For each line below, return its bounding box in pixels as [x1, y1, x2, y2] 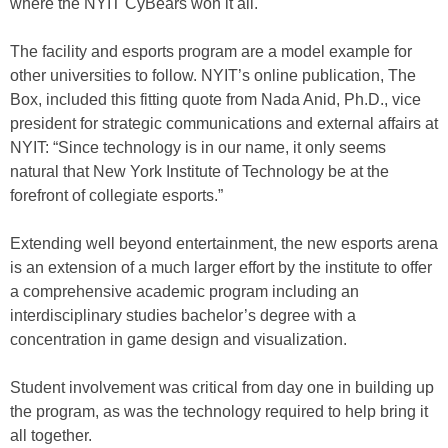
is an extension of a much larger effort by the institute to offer [10, 259, 432, 276]
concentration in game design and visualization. [10, 331, 347, 348]
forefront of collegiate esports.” [10, 187, 223, 204]
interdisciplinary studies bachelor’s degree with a [10, 307, 356, 324]
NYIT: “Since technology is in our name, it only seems [10, 139, 386, 156]
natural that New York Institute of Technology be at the [10, 163, 389, 180]
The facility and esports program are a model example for [10, 43, 412, 60]
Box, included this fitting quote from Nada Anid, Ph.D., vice [10, 91, 421, 108]
